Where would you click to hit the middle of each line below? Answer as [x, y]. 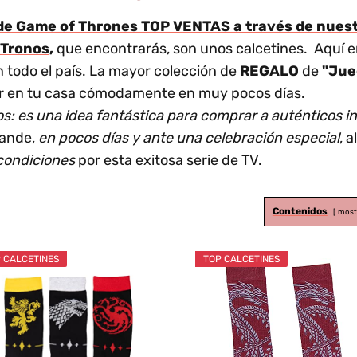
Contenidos [300, 212]
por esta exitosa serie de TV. [169, 161]
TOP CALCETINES [242, 259]
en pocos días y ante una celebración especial [189, 138]
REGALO [271, 71]
